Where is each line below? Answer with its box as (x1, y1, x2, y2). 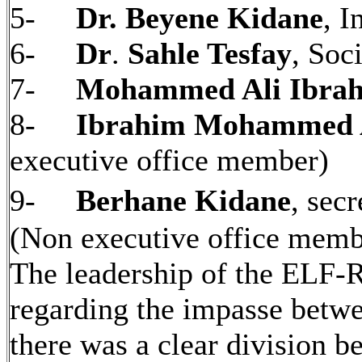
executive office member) (10, 143, 329, 177)
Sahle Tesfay (128, 36, 292, 70)
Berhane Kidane (76, 183, 291, 217)
